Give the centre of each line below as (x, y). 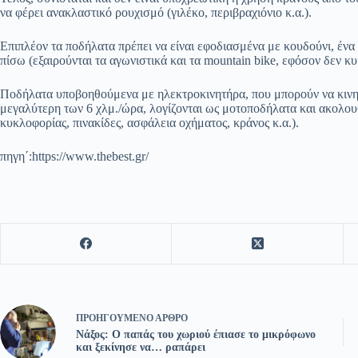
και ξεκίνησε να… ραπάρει (141, 348)
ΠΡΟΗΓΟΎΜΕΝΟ (115, 318)
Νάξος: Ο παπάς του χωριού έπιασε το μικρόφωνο (196, 335)
